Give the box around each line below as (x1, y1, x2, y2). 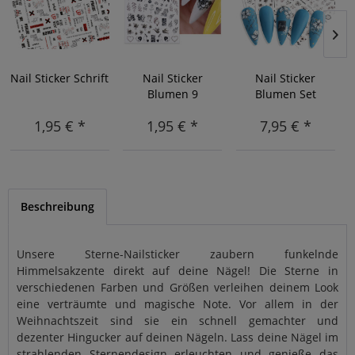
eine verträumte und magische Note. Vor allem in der (17, 296, 338, 312)
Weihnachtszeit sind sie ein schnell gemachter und (17, 313, 338, 329)
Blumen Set (254, 86, 316, 102)
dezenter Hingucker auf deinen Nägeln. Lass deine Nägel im (17, 330, 338, 345)
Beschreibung (21, 199, 94, 215)
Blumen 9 (147, 86, 198, 102)
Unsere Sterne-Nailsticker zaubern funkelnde (17, 246, 338, 262)
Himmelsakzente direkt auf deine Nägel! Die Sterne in (17, 263, 338, 279)
